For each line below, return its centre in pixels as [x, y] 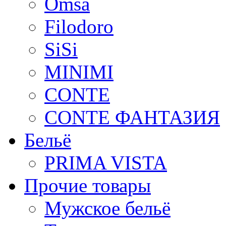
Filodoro [79, 26]
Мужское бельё [107, 208]
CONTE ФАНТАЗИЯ [132, 117]
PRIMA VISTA [106, 163]
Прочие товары [88, 185]
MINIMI [79, 72]
